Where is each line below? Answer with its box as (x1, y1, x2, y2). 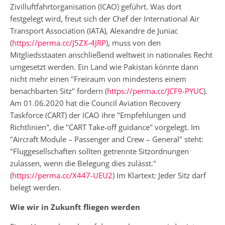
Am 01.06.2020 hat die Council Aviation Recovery (10, 97, 181, 108)
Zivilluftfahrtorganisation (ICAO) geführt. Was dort (10, 1, 181, 12)
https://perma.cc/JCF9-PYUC (107, 85, 203, 96)
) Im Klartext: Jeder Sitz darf (113, 170, 206, 180)
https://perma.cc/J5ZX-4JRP (12, 37, 106, 48)
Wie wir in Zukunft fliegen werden (10, 201, 140, 212)
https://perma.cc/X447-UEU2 (12, 170, 113, 180)
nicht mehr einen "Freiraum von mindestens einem (10, 73, 186, 84)
